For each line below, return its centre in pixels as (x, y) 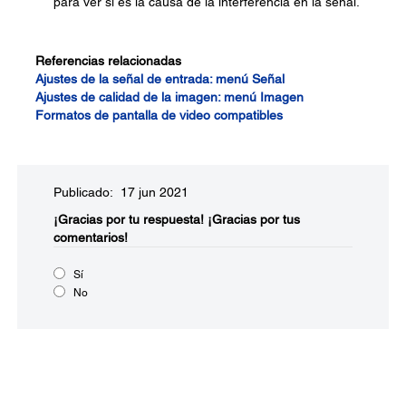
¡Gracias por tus (254, 219)
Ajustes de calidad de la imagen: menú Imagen (169, 97)
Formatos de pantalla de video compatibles (159, 115)
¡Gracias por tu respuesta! (129, 219)
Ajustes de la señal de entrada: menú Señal (160, 79)
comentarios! (91, 237)
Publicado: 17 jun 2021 (121, 192)
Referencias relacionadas (108, 61)
